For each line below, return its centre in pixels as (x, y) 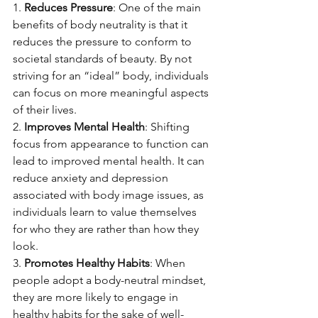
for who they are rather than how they (107, 229)
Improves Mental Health (84, 127)
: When (169, 263)
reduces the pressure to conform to (104, 42)
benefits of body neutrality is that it (102, 24)
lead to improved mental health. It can (110, 161)
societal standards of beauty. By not (104, 59)
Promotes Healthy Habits (87, 263)
